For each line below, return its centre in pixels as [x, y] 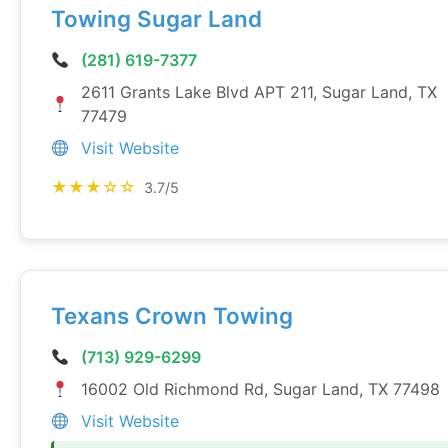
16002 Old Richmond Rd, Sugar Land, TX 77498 [260, 389]
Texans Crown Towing [172, 315]
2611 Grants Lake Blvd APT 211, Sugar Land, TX [258, 92]
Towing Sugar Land [156, 18]
